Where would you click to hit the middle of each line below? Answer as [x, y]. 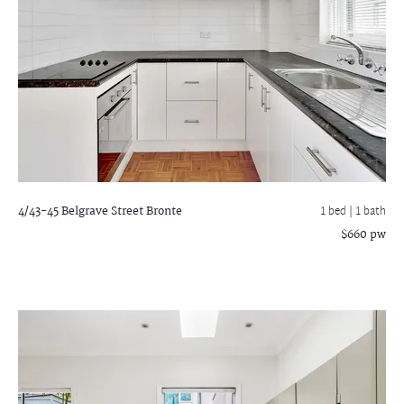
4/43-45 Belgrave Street [81, 211]
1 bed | [338, 212]
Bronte [163, 211]
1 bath [371, 212]
